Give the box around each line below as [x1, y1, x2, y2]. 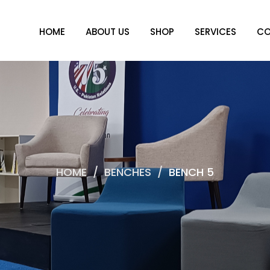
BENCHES [104, 165, 151, 180]
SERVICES [194, 25, 236, 39]
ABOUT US [85, 25, 130, 39]
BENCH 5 [169, 165, 214, 180]
